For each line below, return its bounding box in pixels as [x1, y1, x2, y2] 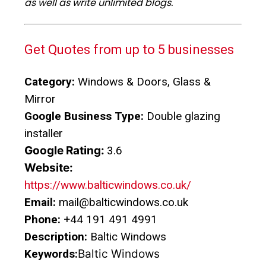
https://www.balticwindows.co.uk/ [24, 178, 191, 192]
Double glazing [144, 109, 220, 123]
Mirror [24, 91, 56, 106]
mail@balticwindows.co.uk [56, 195, 188, 209]
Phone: [24, 212, 61, 226]
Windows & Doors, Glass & [75, 74, 211, 88]
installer [24, 126, 63, 140]
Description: [24, 229, 87, 243]
